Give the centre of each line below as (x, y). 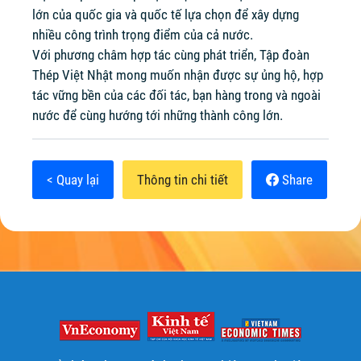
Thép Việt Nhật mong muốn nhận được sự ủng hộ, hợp (178, 75)
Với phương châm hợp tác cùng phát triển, (146, 55)
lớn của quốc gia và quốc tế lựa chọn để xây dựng (166, 15)
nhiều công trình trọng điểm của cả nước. (143, 35)
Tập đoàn (284, 55)
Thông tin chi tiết (183, 180)
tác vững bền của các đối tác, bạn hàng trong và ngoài (176, 95)
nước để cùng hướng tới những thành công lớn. (158, 115)
